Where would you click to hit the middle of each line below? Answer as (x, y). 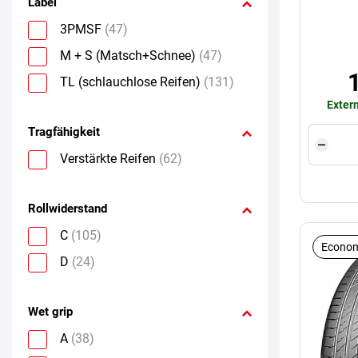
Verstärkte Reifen (108, 158)
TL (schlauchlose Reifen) (130, 82)
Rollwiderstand (68, 208)
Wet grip (50, 311)
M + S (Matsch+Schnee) (128, 55)
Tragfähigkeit (64, 131)
